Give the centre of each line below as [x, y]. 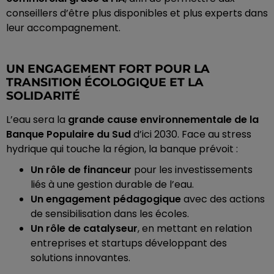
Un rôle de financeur [81, 170]
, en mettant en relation [195, 229]
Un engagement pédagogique [106, 199]
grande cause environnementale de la [163, 120]
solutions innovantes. [80, 258]
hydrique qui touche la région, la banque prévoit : [122, 149]
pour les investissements [192, 170]
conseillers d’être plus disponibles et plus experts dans [137, 13]
